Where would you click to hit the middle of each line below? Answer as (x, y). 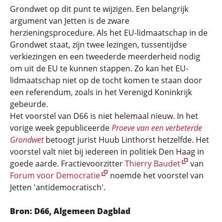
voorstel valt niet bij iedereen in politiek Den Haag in (107, 152)
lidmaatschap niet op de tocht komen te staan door (106, 80)
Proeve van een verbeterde (157, 128)
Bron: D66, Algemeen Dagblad (70, 211)
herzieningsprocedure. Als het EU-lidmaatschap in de (109, 33)
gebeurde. (29, 104)
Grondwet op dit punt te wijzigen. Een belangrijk (99, 9)
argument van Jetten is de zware (70, 21)
